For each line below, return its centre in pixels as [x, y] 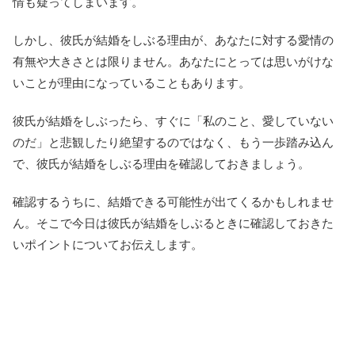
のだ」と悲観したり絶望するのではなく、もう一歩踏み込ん [173, 142]
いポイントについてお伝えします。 [108, 244]
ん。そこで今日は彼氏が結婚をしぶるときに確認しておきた [173, 223]
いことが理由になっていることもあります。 [132, 82]
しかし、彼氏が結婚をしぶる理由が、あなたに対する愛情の [173, 40]
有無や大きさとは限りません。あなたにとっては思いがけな [173, 61]
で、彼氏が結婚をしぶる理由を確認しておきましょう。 [161, 163]
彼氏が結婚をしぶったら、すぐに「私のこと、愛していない [173, 120]
